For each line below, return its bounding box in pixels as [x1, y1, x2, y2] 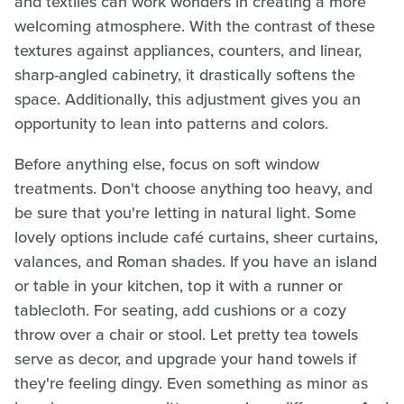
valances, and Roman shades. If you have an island [14, 249, 377, 273]
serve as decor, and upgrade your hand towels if [14, 346, 356, 371]
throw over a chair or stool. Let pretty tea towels [14, 322, 358, 346]
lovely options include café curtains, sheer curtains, [14, 225, 378, 249]
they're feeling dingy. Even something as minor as [14, 371, 368, 395]
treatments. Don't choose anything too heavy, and [14, 176, 372, 200]
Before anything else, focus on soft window [14, 151, 319, 176]
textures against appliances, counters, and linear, [14, 38, 362, 62]
